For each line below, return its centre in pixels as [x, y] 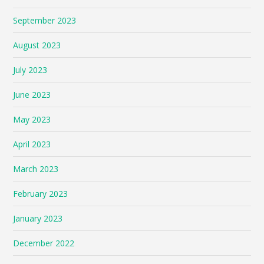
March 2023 [36, 169]
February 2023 [41, 193]
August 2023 [37, 45]
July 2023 [30, 70]
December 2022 [44, 243]
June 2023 [32, 94]
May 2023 [32, 119]
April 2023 [32, 144]
